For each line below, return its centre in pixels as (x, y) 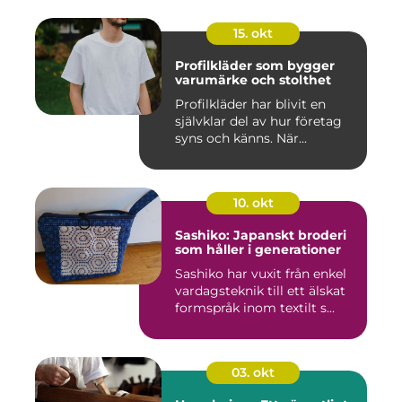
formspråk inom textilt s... (255, 308)
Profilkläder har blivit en (250, 104)
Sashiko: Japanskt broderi (261, 235)
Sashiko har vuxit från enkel (261, 274)
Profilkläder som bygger (255, 66)
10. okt (253, 203)
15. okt (253, 33)
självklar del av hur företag (258, 121)
